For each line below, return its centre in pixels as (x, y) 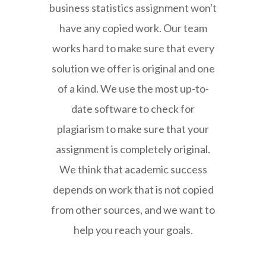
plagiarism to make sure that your (133, 129)
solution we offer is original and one (133, 68)
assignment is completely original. (133, 149)
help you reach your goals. (133, 229)
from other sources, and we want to (133, 209)
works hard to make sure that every (133, 48)
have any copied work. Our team (133, 28)
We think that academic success (133, 169)
